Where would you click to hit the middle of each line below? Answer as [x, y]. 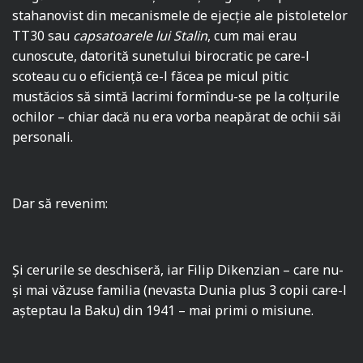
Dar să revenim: [60, 204]
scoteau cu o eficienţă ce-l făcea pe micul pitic [151, 77]
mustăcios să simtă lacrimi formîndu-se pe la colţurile [176, 97]
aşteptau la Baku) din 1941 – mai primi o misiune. [163, 311]
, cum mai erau [252, 36]
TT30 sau [43, 36]
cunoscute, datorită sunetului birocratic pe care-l [161, 56]
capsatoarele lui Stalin [141, 36]
